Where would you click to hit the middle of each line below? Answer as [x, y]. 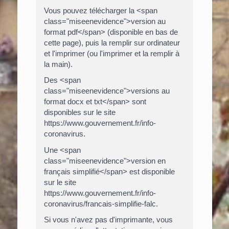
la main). [58, 64]
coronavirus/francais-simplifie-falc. [101, 203]
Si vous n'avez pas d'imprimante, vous [108, 220]
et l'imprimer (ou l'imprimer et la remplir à [111, 53]
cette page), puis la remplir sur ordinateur [112, 42]
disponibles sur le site [79, 112]
